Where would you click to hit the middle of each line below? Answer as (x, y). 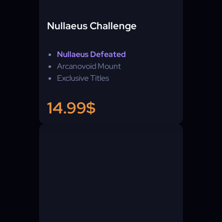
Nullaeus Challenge (92, 26)
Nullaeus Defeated (91, 54)
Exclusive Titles (83, 78)
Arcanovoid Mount (89, 66)
